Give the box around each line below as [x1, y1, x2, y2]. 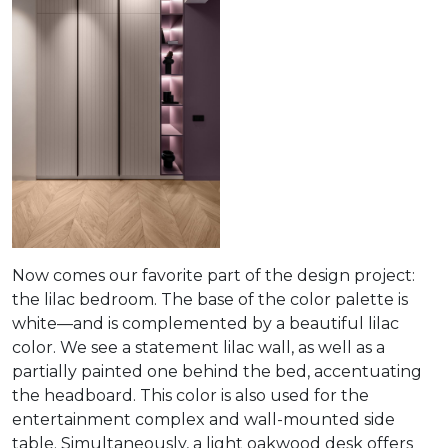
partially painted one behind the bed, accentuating [12, 362, 422, 382]
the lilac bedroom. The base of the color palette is [12, 290, 408, 310]
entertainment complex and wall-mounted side [12, 410, 395, 430]
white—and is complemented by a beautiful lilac [12, 314, 399, 334]
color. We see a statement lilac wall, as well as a [12, 338, 385, 358]
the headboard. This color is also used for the [12, 386, 369, 406]
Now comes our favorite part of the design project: [12, 266, 415, 286]
